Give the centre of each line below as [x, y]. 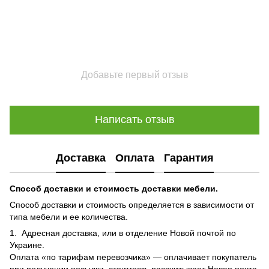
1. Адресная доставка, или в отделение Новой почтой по [123, 233]
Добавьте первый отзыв [134, 74]
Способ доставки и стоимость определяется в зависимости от [132, 204]
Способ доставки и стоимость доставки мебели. [114, 188]
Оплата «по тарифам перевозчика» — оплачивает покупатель [133, 257]
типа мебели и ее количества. [69, 216]
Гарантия [189, 158]
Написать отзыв [134, 120]
